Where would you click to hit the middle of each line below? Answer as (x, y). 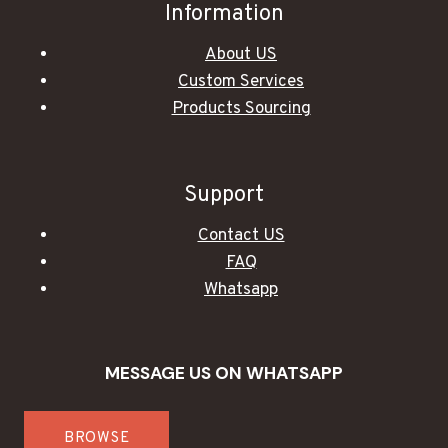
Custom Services (241, 82)
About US (241, 55)
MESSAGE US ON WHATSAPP (224, 373)
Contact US (241, 235)
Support (224, 195)
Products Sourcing (241, 109)
